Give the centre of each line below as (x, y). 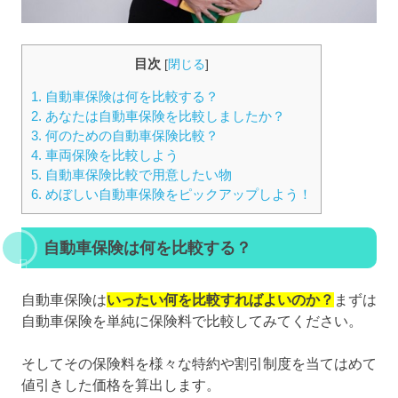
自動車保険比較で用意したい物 (137, 175)
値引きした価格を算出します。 (121, 386)
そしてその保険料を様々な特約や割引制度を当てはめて (199, 364)
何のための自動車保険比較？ (130, 136)
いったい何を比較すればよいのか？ (220, 300)
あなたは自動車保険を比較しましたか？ (163, 116)
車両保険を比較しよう (110, 155)
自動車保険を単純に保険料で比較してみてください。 (192, 322)
